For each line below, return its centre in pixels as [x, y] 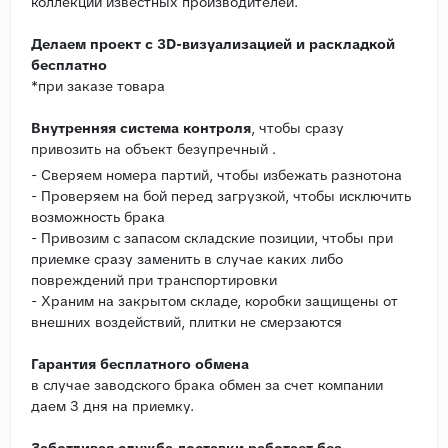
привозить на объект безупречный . [153, 148]
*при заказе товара [98, 85]
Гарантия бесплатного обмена [140, 363]
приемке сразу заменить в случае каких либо [187, 258]
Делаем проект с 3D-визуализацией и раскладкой [213, 43]
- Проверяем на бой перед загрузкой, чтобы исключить [221, 195]
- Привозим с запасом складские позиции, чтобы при [212, 237]
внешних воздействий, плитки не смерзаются [188, 321]
